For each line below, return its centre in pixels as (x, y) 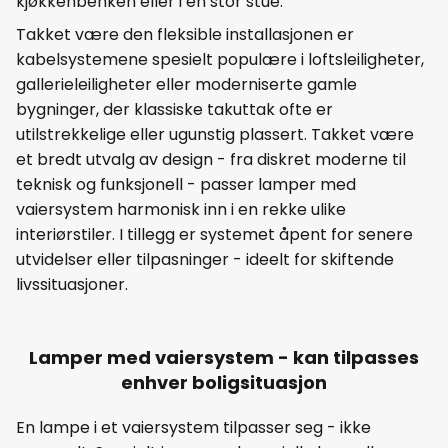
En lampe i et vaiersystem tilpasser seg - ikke (193, 428)
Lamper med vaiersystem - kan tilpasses (224, 358)
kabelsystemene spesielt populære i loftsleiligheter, (220, 60)
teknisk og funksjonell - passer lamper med (186, 185)
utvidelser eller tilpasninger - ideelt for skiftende (205, 260)
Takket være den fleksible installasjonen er (185, 35)
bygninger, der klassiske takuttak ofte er (174, 110)
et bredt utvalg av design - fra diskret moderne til (211, 160)
